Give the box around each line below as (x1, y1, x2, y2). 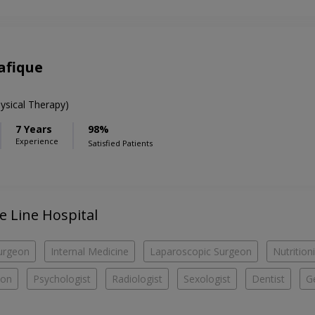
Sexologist (184, 272, 231, 286)
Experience (15, 136, 58, 147)
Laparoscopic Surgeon (150, 245, 252, 259)
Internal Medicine (51, 245, 129, 259)
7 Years (15, 122, 52, 136)
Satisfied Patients (88, 138, 153, 149)
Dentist (252, 272, 285, 286)
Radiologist (112, 272, 162, 286)
